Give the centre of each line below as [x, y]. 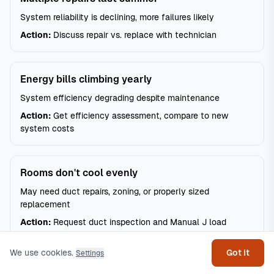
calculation [42, 235]
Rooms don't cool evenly [79, 173]
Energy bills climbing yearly [86, 79]
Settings [90, 253]
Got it [238, 253]
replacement [45, 204]
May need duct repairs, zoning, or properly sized [115, 191]
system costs [47, 128]
